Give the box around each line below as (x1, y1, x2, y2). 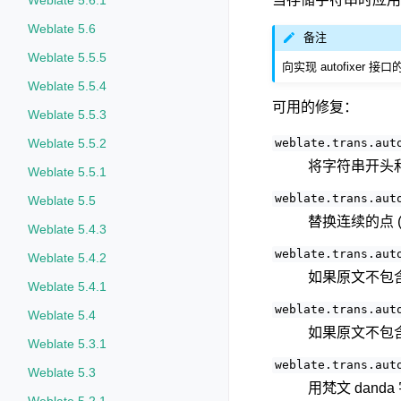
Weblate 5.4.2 (28, 251, 107, 265)
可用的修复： (272, 98, 358, 115)
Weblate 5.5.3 (28, 107, 107, 122)
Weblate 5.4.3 (28, 222, 107, 236)
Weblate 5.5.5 (28, 50, 107, 64)
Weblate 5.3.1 (28, 337, 107, 351)
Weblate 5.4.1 (28, 279, 107, 294)
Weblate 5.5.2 (28, 136, 107, 150)
